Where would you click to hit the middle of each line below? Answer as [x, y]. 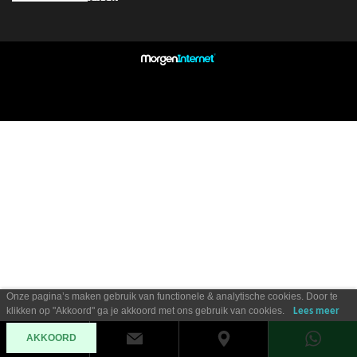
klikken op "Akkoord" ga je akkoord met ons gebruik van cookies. [146, 311]
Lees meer [316, 311]
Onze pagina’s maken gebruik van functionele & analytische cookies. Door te [172, 296]
